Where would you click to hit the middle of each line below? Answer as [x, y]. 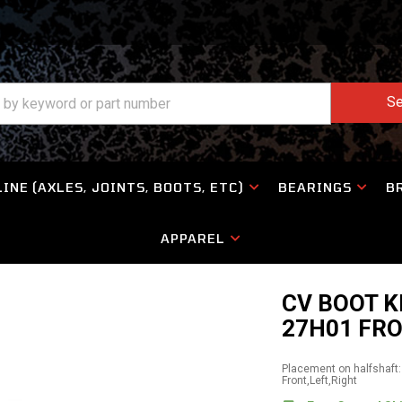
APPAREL [193, 238]
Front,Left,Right [320, 380]
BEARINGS [315, 187]
